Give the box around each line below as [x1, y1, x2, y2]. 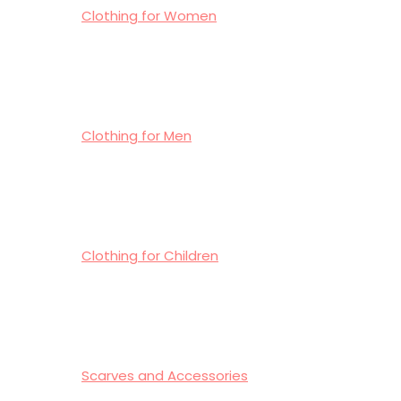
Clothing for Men [81, 126, 192, 145]
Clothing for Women [81, 6, 217, 25]
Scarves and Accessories [81, 366, 248, 385]
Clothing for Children [81, 246, 218, 265]
